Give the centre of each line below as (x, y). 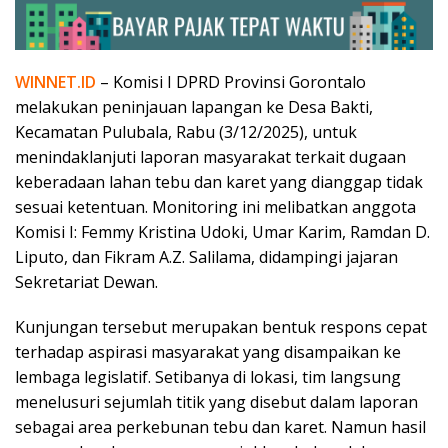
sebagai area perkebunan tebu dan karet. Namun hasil (220, 426)
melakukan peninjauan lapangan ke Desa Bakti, (194, 106)
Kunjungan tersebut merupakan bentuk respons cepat (221, 326)
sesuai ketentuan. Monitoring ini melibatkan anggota (215, 206)
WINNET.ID (55, 81)
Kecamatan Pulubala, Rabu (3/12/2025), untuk (186, 131)
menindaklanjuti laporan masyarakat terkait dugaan (210, 156)
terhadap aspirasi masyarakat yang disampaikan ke (208, 351)
